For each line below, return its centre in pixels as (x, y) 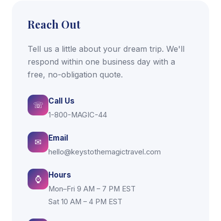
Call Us (61, 101)
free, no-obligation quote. (75, 75)
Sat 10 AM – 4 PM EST (85, 202)
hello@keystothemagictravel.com (105, 152)
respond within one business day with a (101, 62)
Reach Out (54, 24)
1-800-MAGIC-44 (78, 115)
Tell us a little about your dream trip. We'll (106, 49)
